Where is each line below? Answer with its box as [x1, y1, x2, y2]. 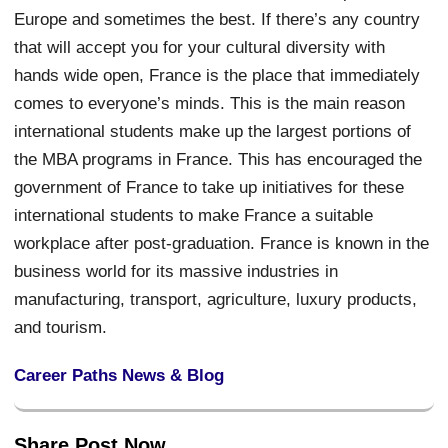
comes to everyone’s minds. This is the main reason [14, 92, 406, 113]
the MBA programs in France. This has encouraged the [14, 148, 423, 169]
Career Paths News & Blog [14, 364, 225, 385]
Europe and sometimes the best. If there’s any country [14, 8, 421, 29]
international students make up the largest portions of [14, 120, 412, 141]
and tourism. [14, 316, 108, 337]
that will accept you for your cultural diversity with [14, 36, 386, 57]
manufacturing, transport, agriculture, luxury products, [14, 288, 418, 309]
